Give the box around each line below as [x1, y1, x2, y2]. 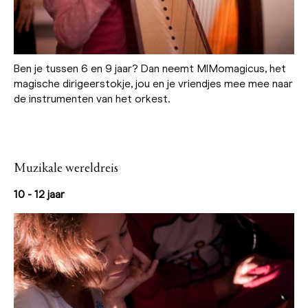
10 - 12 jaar [14, 188, 65, 201]
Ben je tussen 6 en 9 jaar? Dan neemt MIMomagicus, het [14, 62, 286, 76]
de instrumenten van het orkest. [14, 92, 170, 106]
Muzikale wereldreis [14, 162, 118, 176]
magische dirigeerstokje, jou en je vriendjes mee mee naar [14, 77, 293, 91]
